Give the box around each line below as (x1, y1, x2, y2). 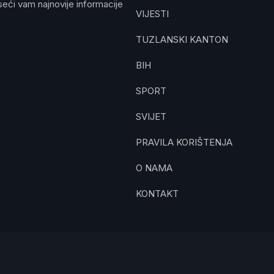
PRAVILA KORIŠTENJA (136, 136, 232, 148)
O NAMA (136, 162, 172, 174)
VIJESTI (136, 8, 169, 20)
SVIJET (136, 111, 166, 122)
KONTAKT (136, 188, 179, 199)
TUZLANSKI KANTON (136, 34, 228, 45)
